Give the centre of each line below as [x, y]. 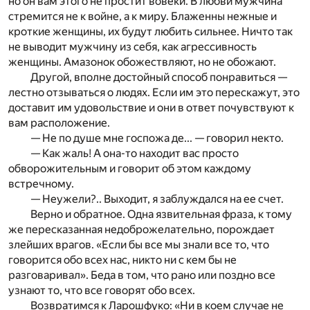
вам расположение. [59, 122]
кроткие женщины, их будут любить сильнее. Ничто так [151, 31]
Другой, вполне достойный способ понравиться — [159, 77]
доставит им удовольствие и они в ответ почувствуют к [151, 107]
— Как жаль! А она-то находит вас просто [135, 153]
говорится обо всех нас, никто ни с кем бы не [122, 259]
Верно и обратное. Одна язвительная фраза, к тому [161, 214]
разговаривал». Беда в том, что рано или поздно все [142, 275]
